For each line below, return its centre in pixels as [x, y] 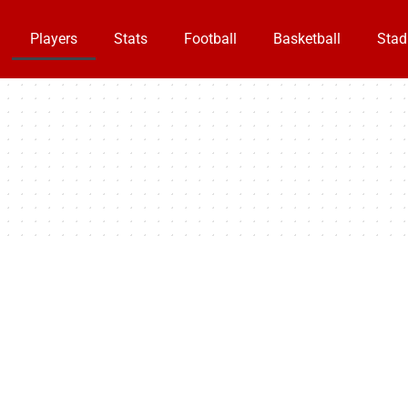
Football [210, 38]
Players [53, 38]
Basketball [306, 38]
